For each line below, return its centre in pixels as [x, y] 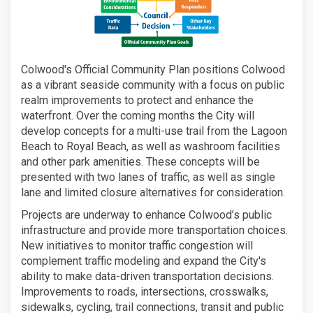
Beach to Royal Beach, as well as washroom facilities [151, 146]
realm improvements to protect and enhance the [137, 100]
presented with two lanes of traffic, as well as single [148, 177]
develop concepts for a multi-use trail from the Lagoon [154, 131]
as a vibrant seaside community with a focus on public [153, 85]
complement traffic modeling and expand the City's [144, 261]
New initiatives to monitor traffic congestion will [137, 245]
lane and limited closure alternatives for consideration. [153, 192]
